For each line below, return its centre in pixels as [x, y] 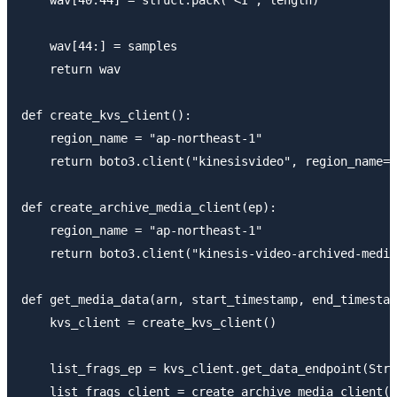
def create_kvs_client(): [106, 115]
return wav [71, 69]
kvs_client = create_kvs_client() [149, 322]
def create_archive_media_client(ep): [149, 207]
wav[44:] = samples [99, 46]
